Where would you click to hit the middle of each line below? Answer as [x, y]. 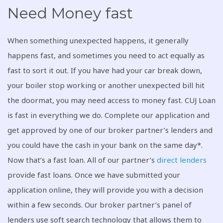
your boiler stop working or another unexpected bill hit [106, 85]
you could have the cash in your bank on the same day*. [105, 145]
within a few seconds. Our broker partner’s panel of [100, 205]
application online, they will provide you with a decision [105, 190]
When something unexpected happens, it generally [98, 40]
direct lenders [182, 160]
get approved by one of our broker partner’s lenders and [110, 130]
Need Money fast [70, 13]
